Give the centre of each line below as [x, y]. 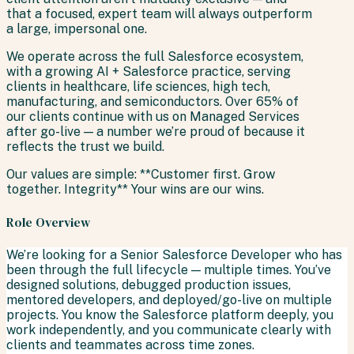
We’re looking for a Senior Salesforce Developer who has [174, 255]
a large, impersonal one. [77, 28]
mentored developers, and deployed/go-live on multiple [169, 300]
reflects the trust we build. [85, 146]
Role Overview [48, 222]
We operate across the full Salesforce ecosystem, [155, 56]
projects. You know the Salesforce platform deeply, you [170, 315]
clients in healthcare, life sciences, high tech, [138, 86]
